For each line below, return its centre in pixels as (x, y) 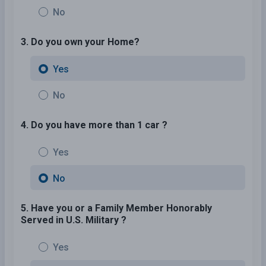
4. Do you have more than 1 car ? (94, 125)
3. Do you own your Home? (80, 42)
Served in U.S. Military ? (74, 220)
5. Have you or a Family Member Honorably (116, 208)
